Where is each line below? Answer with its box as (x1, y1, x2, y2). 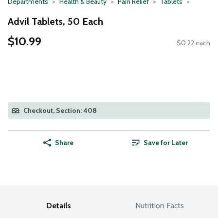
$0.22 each (177, 38, 210, 48)
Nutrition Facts (135, 201, 184, 211)
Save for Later (143, 138, 188, 147)
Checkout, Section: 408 (23, 106, 97, 115)
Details (46, 201, 71, 211)
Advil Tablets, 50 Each (8, 15, 103, 27)
